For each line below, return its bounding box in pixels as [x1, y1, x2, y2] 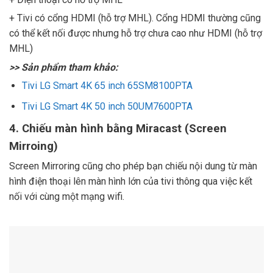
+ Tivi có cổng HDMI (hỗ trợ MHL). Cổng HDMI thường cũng [9, 12, 261, 24]
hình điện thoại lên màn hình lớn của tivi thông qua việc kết [9, 175, 252, 188]
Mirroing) [9, 140, 58, 154]
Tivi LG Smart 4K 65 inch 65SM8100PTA [21, 79, 193, 91]
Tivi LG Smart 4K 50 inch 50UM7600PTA [21, 101, 193, 113]
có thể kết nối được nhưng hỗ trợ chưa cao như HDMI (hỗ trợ [9, 27, 262, 40]
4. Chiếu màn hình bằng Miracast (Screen [9, 122, 227, 136]
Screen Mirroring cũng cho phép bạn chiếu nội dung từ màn [9, 160, 257, 172]
